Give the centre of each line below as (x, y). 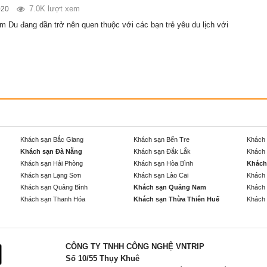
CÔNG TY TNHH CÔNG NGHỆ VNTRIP (135, 246)
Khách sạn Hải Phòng (52, 164)
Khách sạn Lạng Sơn (51, 176)
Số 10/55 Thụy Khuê (103, 258)
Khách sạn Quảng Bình (54, 187)
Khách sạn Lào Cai (161, 176)
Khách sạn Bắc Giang (52, 140)
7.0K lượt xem (54, 9)
